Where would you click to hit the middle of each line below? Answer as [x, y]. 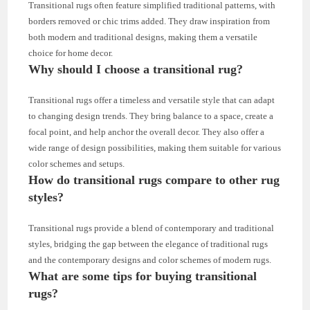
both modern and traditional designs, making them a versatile [143, 37]
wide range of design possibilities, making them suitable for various [155, 147]
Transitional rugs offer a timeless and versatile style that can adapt [152, 100]
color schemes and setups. [77, 163]
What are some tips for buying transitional [143, 276]
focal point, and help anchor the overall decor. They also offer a [147, 131]
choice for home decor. [71, 53]
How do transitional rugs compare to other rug [154, 180]
